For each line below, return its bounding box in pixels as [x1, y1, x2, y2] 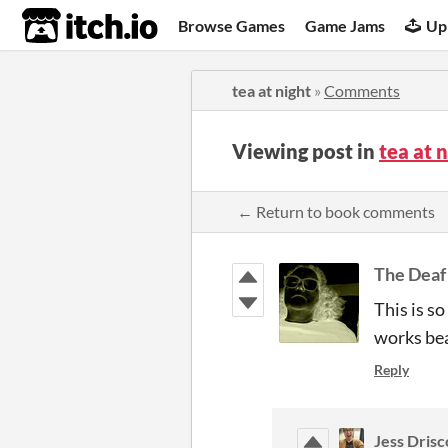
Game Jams [305, 15, 386, 35]
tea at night [232, 81, 311, 100]
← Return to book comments [237, 202, 435, 221]
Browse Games [178, 15, 286, 35]
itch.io [21, 6, 109, 46]
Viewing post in [232, 139, 379, 163]
